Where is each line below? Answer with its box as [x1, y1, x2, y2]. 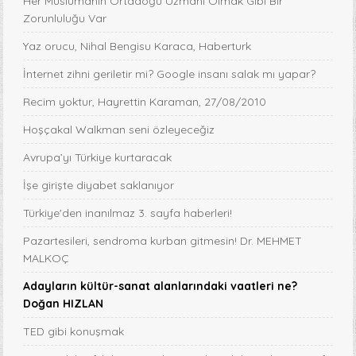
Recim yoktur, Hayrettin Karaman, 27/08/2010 [23, 95, 267, 110]
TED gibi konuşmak [23, 324, 125, 339]
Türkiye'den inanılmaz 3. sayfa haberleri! [23, 206, 233, 221]
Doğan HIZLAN [23, 296, 104, 311]
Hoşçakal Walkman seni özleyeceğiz [23, 122, 215, 137]
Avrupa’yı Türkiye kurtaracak [23, 150, 172, 165]
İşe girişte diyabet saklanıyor [23, 178, 175, 193]
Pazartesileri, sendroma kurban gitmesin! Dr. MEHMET [23, 234, 303, 249]
